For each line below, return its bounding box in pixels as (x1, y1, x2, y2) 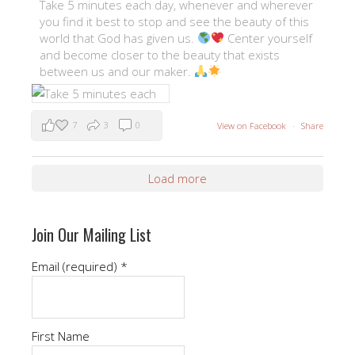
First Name (32, 327, 90, 344)
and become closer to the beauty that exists (40, 46, 280, 63)
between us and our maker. (40, 63, 194, 79)
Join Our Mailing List (32, 222, 151, 246)
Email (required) (32, 258, 120, 274)
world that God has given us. (40, 29, 197, 46)
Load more (148, 170, 207, 186)
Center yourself (224, 29, 313, 46)
